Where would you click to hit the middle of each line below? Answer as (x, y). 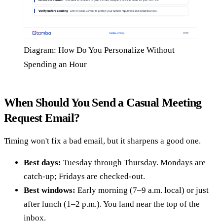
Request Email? (42, 118)
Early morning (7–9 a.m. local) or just (142, 190)
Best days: (42, 163)
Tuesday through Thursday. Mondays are (133, 163)
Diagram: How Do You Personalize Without (99, 50)
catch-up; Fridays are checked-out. (84, 177)
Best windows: (50, 190)
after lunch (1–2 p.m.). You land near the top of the (112, 204)
